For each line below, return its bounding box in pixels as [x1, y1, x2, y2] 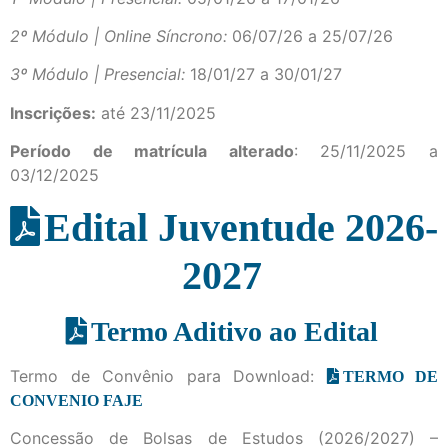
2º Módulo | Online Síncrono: [10, 25, 232, 46]
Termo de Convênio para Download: [10, 365, 327, 386]
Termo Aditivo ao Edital [91, 315, 378, 345]
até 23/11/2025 [96, 102, 216, 123]
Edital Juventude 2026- [44, 205, 438, 246]
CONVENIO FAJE [10, 391, 143, 408]
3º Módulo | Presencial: [10, 64, 185, 85]
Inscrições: [10, 102, 96, 123]
